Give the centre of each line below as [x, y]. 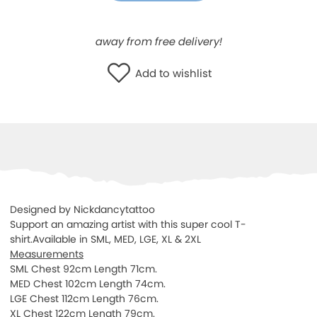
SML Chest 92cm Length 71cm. [83, 269]
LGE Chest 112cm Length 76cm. [84, 298]
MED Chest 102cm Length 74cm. [88, 283]
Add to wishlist [174, 74]
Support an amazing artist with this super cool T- [128, 224]
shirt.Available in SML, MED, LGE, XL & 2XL [105, 239]
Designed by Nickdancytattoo [82, 209]
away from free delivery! [158, 41]
